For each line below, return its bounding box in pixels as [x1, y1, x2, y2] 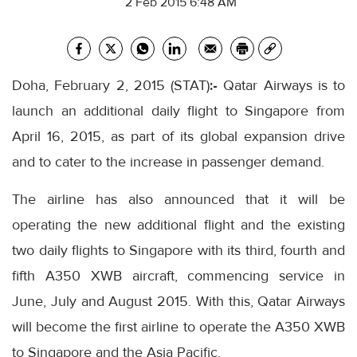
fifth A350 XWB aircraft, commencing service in [12, 267, 345, 284]
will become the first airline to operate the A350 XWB [12, 318, 345, 335]
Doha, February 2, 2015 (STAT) [12, 76, 210, 94]
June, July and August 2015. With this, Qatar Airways [12, 292, 345, 310]
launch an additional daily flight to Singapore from [12, 102, 345, 120]
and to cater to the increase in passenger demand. [12, 153, 324, 171]
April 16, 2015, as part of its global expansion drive [12, 127, 345, 145]
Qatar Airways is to [218, 76, 345, 94]
